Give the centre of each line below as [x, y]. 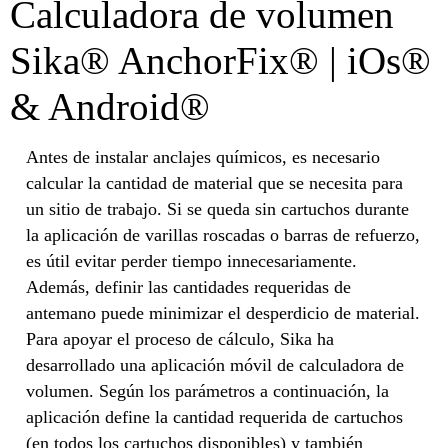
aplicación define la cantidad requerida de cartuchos [214, 417]
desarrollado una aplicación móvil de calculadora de [215, 365]
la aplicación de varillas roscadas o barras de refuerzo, [223, 235]
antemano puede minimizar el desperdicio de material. [223, 313]
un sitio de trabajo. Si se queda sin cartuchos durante [217, 209]
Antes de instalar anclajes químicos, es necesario [203, 157]
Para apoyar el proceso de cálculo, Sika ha [180, 339]
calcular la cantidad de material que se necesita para [214, 183]
